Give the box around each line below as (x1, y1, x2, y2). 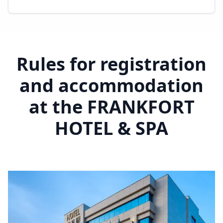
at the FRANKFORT (28, 95, 195, 119)
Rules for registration (16, 52, 207, 76)
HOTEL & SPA (55, 116, 168, 140)
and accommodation (19, 73, 204, 98)
